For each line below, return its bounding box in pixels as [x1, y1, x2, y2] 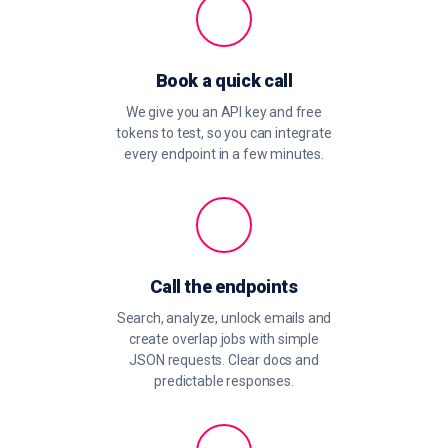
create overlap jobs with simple [128, 331, 320, 347]
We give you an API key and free [125, 104, 323, 120]
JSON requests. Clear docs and [129, 352, 319, 368]
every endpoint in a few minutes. [124, 146, 324, 162]
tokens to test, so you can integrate [116, 125, 332, 141]
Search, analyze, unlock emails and [116, 310, 332, 326]
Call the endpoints [150, 276, 298, 297]
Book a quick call [155, 70, 293, 91]
